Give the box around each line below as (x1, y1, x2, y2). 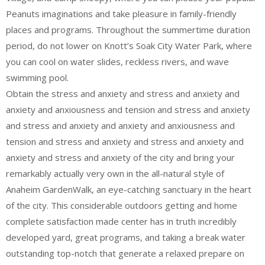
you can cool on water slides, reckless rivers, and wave (6, 56, 229, 67)
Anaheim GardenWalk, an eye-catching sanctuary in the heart (6, 183, 251, 195)
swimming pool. (6, 72, 69, 83)
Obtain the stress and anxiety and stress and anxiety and (6, 88, 240, 99)
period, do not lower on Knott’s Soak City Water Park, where (6, 40, 252, 51)
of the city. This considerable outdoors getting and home (6, 199, 237, 211)
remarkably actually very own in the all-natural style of (6, 167, 224, 179)
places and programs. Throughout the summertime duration (6, 24, 250, 35)
